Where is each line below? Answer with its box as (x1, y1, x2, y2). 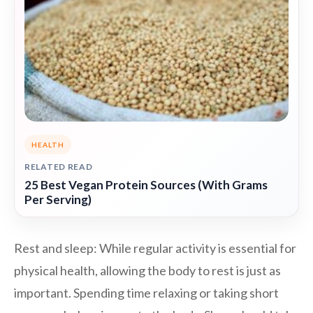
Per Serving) (24, 192, 92, 208)
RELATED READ (24, 161, 93, 173)
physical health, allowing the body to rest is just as (14, 263, 281, 279)
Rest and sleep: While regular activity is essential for (14, 240, 296, 256)
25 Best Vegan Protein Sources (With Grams (24, 177, 268, 193)
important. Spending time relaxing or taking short (14, 285, 279, 301)
